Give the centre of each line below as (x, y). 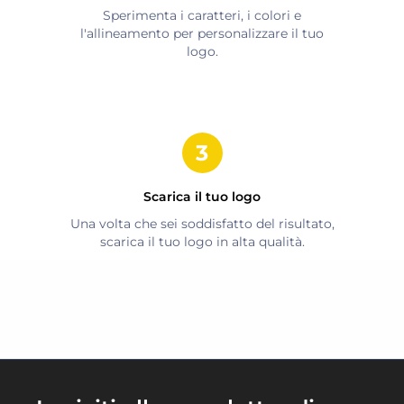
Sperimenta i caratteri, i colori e (202, 15)
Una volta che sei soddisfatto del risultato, (202, 223)
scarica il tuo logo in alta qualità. (202, 241)
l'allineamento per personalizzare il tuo (202, 33)
